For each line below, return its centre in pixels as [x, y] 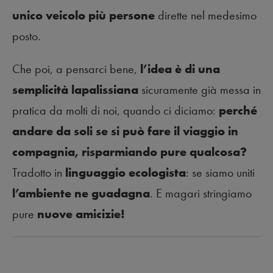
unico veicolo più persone [83, 16]
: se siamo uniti [220, 173]
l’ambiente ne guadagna [81, 193]
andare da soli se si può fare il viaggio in [125, 131]
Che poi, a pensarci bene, [76, 69]
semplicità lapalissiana [75, 90]
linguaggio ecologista [126, 173]
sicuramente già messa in [200, 90]
